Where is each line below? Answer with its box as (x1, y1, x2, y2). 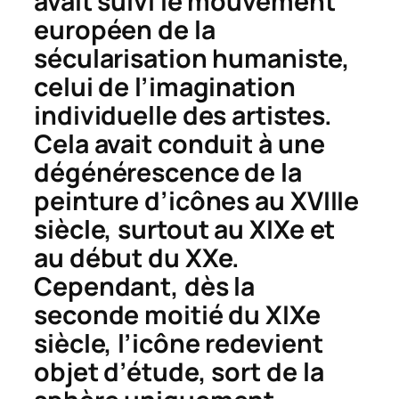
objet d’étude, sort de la (34, 354, 324, 389)
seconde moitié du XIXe (34, 297, 321, 332)
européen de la (34, 12, 216, 47)
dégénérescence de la (34, 154, 302, 190)
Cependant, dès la (34, 268, 256, 304)
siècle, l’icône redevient (34, 325, 323, 361)
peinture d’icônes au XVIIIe (34, 183, 360, 218)
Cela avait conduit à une (34, 126, 325, 161)
